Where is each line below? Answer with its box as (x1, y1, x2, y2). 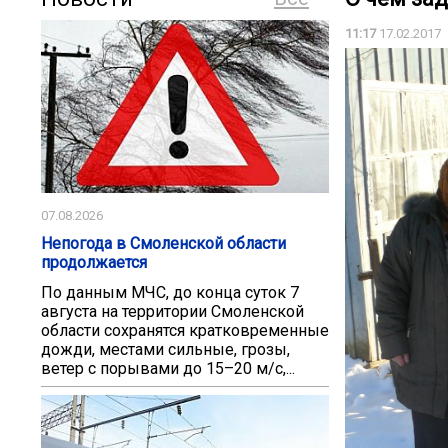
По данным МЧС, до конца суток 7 (41, 283, 299, 303)
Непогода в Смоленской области (41, 233, 286, 253)
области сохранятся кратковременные (41, 321, 329, 341)
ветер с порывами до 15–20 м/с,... (41, 359, 295, 379)
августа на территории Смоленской (41, 302, 304, 322)
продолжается (41, 252, 147, 272)
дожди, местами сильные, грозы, (41, 340, 290, 360)
